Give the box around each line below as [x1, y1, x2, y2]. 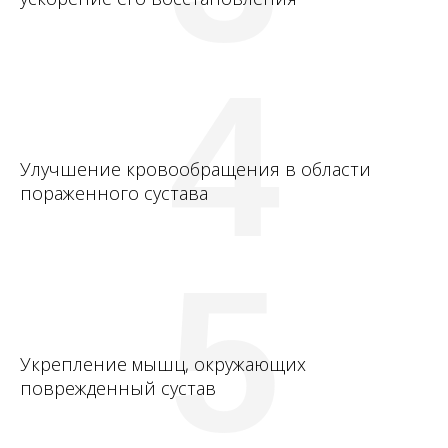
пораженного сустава [20, 181, 208, 205]
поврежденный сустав [20, 376, 216, 400]
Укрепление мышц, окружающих [20, 352, 306, 376]
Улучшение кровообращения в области [20, 157, 371, 181]
